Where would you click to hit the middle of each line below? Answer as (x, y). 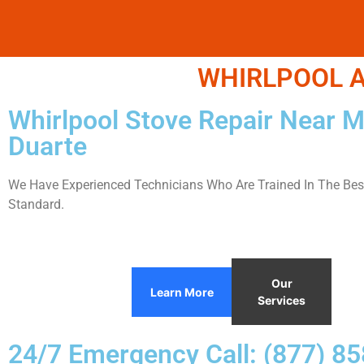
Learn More (182, 292)
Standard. (36, 204)
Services (282, 301)
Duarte (48, 146)
